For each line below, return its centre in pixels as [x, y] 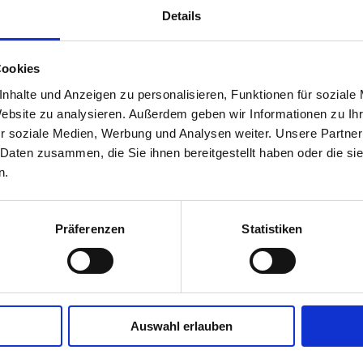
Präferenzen [90, 228]
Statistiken [272, 228]
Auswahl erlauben [181, 326]
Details [181, 15]
